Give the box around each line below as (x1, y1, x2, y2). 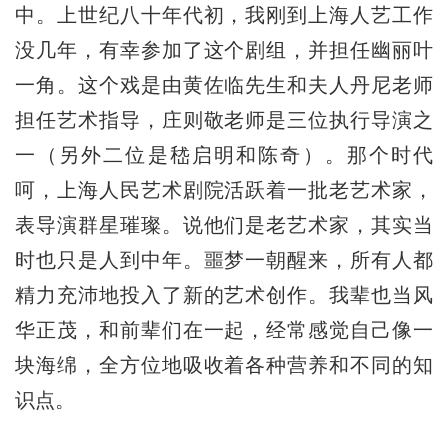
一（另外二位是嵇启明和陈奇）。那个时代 (14, 144, 434, 167)
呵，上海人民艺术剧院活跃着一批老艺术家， (14, 179, 434, 202)
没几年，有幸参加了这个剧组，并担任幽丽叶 (14, 39, 434, 62)
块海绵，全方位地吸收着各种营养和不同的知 (14, 354, 434, 377)
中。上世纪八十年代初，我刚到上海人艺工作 (14, 4, 434, 27)
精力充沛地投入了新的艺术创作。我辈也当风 (14, 284, 434, 307)
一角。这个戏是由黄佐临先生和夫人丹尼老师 (14, 74, 434, 97)
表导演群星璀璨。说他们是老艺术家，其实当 (14, 214, 434, 237)
